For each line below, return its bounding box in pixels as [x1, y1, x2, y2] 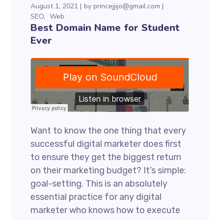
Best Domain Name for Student [30, 21, 180, 34]
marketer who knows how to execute [30, 205, 181, 216]
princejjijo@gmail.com [93, 1, 161, 11]
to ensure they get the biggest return [30, 152, 182, 163]
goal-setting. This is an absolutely [30, 178, 168, 189]
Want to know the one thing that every [30, 125, 187, 136]
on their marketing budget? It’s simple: [30, 165, 187, 176]
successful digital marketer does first [30, 138, 182, 149]
